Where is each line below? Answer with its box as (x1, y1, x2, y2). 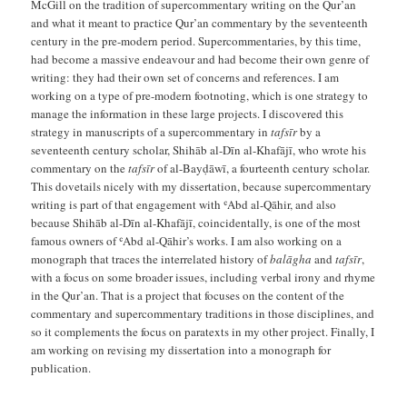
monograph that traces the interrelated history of (31, 250, 271, 267)
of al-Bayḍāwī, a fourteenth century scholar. (154, 159, 371, 176)
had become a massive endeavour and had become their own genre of (31, 50, 370, 67)
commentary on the (31, 159, 129, 176)
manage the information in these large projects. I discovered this (31, 104, 344, 122)
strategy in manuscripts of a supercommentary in (31, 123, 272, 140)
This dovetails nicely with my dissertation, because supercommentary (31, 177, 372, 194)
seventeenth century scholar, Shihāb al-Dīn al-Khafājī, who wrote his (31, 141, 367, 158)
